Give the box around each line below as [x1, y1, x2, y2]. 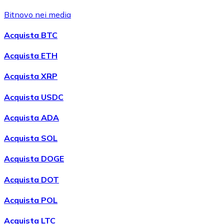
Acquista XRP [4, 71, 57, 81]
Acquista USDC [4, 91, 63, 102]
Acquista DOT [4, 174, 59, 184]
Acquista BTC [4, 29, 57, 40]
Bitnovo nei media [4, 9, 71, 19]
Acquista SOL [4, 133, 57, 143]
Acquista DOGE [4, 153, 64, 164]
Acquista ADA [4, 112, 59, 122]
